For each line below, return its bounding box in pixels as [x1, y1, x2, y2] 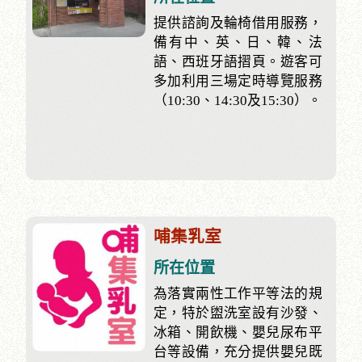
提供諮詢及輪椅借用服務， [153, 15, 322, 31]
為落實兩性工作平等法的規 [153, 285, 322, 301]
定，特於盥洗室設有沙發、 [153, 305, 322, 321]
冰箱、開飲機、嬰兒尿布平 [153, 324, 322, 340]
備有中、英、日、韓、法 [153, 34, 322, 50]
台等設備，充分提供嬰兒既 [153, 343, 322, 360]
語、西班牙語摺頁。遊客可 [153, 53, 322, 69]
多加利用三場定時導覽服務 [153, 73, 322, 89]
